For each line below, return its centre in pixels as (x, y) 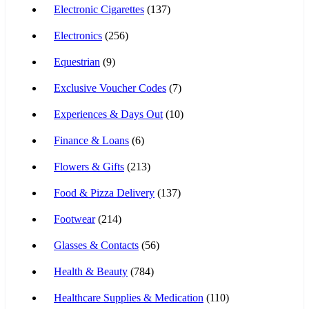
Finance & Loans (91, 140)
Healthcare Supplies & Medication (129, 297)
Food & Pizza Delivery (104, 192)
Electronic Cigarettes (99, 9)
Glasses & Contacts (96, 245)
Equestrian (77, 61)
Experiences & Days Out (108, 114)
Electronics (78, 35)
